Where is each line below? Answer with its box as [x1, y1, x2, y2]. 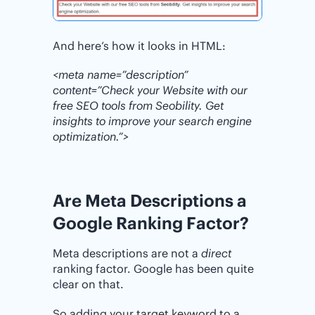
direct [201, 246, 231, 261]
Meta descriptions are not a [53, 246, 201, 261]
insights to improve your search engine [53, 114, 252, 129]
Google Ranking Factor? [53, 212, 249, 234]
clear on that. [53, 277, 124, 292]
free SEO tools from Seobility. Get [53, 98, 224, 113]
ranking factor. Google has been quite [53, 262, 254, 276]
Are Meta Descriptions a [53, 190, 247, 212]
